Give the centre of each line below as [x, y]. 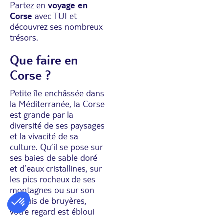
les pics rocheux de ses [53, 179]
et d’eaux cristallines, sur [56, 168]
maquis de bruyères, [48, 200]
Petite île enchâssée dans [57, 93]
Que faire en [44, 60]
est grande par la [42, 114]
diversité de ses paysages [57, 125]
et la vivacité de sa [44, 136]
